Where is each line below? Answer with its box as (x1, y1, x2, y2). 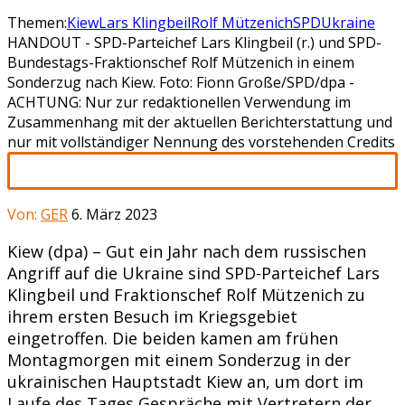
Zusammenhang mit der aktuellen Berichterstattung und (7, 111, 392, 132)
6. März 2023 (71, 203, 157, 224)
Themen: (7, 12, 67, 33)
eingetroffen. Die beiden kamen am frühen (7, 326, 338, 349)
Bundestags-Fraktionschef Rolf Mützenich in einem (7, 52, 354, 72)
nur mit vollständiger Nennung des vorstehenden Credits (7, 131, 395, 152)
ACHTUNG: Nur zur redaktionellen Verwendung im (7, 91, 351, 112)
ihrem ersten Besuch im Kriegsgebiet (7, 305, 297, 327)
